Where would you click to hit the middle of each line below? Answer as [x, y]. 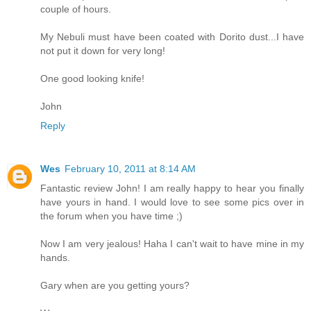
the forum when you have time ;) [111, 216]
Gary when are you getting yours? [115, 285]
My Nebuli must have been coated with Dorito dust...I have [172, 37]
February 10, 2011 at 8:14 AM [130, 168]
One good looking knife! [92, 78]
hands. [55, 257]
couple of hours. [76, 9]
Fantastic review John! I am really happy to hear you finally [172, 188]
